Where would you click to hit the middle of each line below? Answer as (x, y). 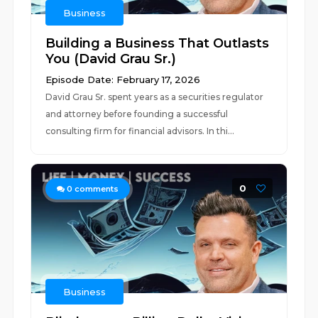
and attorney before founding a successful (137, 114)
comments (96, 189)
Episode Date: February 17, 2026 (123, 79)
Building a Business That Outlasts (158, 43)
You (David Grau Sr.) (111, 59)
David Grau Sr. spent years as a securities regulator (155, 97)
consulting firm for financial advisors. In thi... (140, 131)
